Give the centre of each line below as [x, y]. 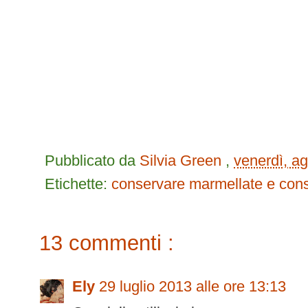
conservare [150, 184]
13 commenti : [107, 243]
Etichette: [78, 184]
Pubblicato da [92, 161]
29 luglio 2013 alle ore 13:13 [192, 286]
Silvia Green [183, 161]
